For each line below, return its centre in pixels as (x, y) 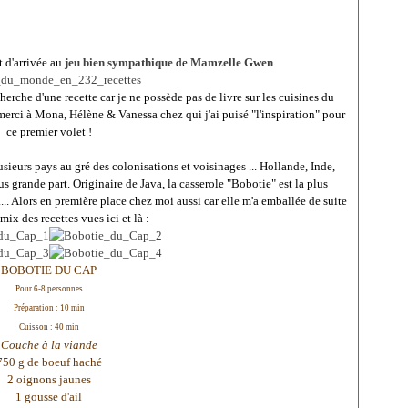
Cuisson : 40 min (49, 327)
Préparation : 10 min (49, 308)
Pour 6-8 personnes (49, 289)
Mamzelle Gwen (232, 62)
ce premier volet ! (49, 132)
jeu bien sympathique (119, 62)
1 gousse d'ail (49, 397)
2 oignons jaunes (49, 379)
